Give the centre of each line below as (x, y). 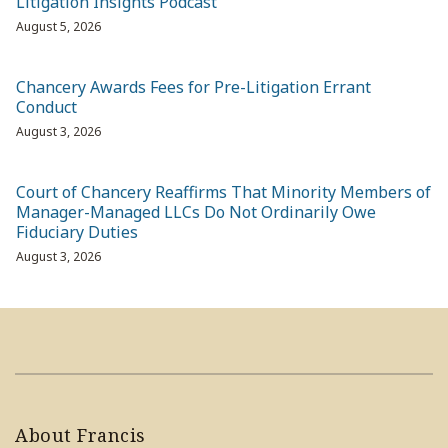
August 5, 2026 (58, 27)
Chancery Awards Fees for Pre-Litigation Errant (193, 87)
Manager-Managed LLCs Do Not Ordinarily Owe (196, 212)
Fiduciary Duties (77, 232)
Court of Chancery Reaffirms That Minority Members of (223, 192)
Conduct (46, 107)
